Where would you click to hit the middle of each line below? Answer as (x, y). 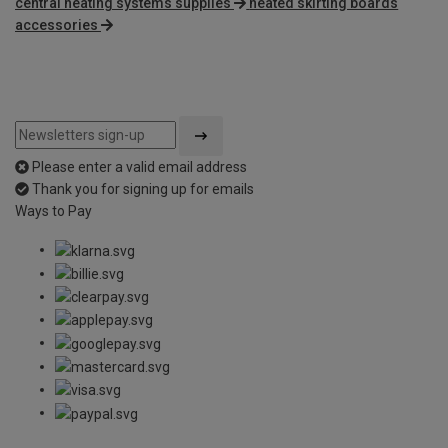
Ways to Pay (53, 211)
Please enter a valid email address (139, 167)
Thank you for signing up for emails (143, 189)
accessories (56, 25)
